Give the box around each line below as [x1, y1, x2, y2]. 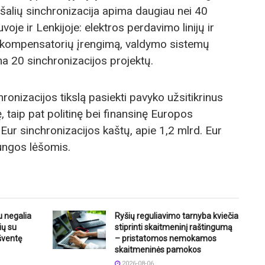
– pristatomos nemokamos [115, 234, 216, 244]
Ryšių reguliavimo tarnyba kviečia [115, 211, 238, 221]
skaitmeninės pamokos [115, 245, 201, 255]
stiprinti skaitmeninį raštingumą [115, 222, 232, 232]
